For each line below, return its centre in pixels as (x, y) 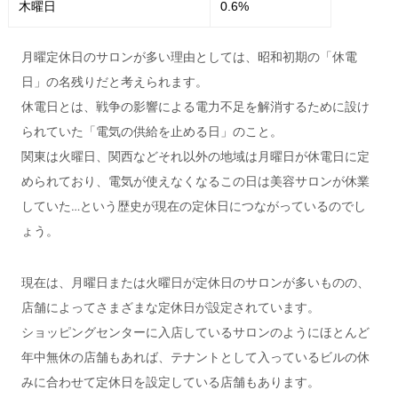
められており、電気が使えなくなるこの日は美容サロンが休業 (195, 181)
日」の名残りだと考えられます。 (114, 82)
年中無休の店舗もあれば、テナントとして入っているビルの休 (195, 357)
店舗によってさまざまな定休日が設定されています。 (170, 307)
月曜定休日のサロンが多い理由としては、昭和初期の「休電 (189, 57)
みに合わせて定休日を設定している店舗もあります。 (170, 382)
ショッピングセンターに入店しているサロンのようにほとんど (195, 332)
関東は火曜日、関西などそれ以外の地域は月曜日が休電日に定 (195, 156)
